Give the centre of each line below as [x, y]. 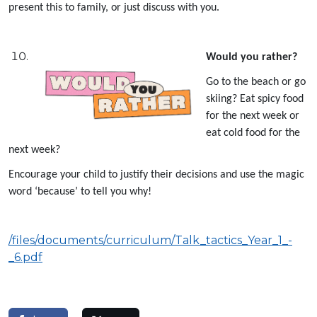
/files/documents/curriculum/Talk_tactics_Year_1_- [150, 240]
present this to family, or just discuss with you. [114, 7]
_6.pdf [25, 257]
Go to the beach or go [256, 82]
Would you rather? [252, 57]
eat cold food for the [253, 133]
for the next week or [253, 116]
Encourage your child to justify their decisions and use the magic [156, 174]
